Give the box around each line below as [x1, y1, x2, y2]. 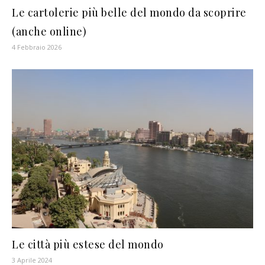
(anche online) [12, 24, 86, 38]
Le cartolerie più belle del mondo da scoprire [12, 5, 247, 20]
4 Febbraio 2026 [12, 42, 62, 51]
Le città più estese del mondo [12, 237, 164, 252]
